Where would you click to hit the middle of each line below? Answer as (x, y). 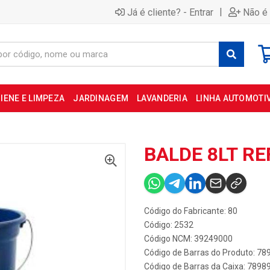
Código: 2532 (169, 225)
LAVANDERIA (162, 98)
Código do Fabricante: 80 (191, 211)
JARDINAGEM (101, 98)
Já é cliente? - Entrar (170, 12)
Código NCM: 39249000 (188, 239)
